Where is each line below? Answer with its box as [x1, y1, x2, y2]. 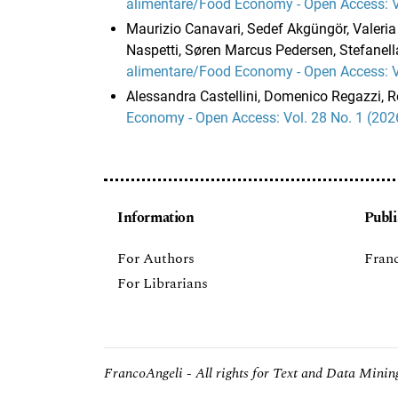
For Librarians [117, 273, 208, 295]
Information [117, 207, 195, 229]
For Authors [117, 248, 195, 270]
